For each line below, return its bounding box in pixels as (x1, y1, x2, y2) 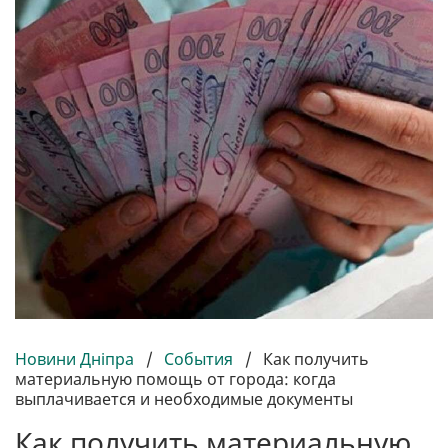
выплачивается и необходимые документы (15, 388, 353, 411)
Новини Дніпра (15, 348, 138, 371)
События (164, 348, 233, 371)
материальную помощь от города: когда (15, 368, 336, 391)
